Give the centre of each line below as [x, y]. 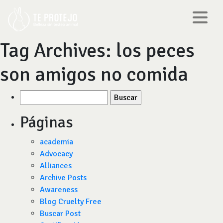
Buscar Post [60, 214]
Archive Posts [63, 178]
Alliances [56, 166]
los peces [155, 50]
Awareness [59, 190]
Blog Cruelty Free [71, 202]
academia [56, 142]
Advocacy [56, 154]
